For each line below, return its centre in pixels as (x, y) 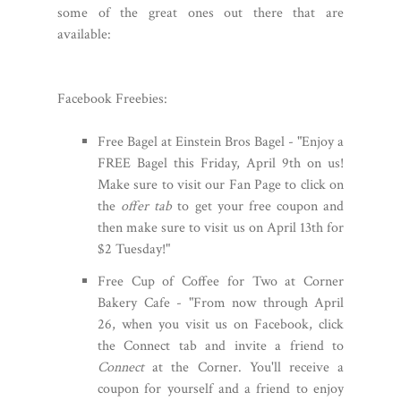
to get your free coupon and (258, 206)
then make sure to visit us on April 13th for (221, 228)
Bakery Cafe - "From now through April (221, 303)
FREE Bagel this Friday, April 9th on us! (221, 163)
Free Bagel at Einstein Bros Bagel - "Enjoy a (221, 142)
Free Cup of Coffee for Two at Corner (221, 282)
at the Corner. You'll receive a (244, 367)
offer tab (147, 206)
